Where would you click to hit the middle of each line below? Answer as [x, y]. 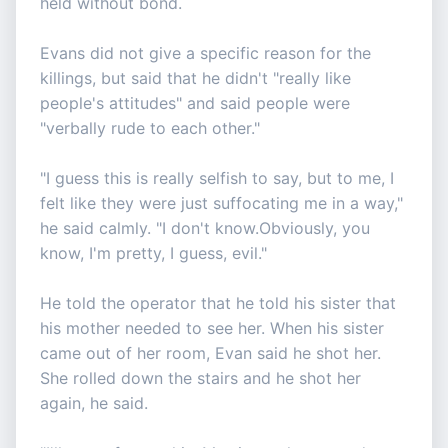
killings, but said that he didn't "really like [195, 78]
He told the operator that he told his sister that [218, 303]
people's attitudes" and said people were [195, 103]
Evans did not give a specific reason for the [205, 53]
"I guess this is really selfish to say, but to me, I [217, 178]
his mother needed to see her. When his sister [212, 328]
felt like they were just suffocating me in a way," [221, 203]
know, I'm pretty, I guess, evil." [153, 253]
